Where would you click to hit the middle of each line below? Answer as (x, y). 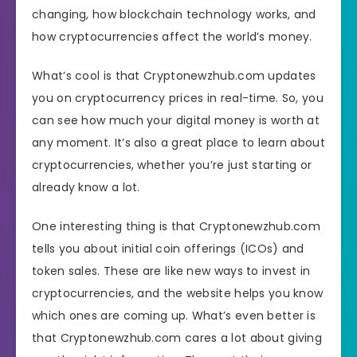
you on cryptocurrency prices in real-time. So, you (178, 98)
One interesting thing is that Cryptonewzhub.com (177, 226)
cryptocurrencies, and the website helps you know (178, 293)
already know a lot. (86, 187)
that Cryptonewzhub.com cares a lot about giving (177, 337)
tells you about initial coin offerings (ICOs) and (168, 248)
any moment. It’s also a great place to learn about (178, 142)
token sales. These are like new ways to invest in (171, 271)
